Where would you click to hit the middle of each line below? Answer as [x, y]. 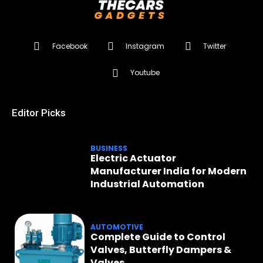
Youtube [145, 73]
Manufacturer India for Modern [169, 171]
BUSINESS [109, 148]
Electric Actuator [134, 158]
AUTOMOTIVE [117, 227]
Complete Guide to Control [158, 237]
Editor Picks [39, 113]
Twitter [214, 46]
